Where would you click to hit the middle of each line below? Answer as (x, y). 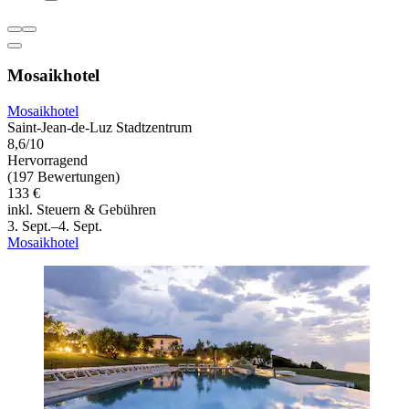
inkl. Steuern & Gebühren (82, 210)
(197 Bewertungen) (63, 177)
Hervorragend (47, 161)
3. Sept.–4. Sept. (55, 226)
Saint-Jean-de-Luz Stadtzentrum (100, 128)
